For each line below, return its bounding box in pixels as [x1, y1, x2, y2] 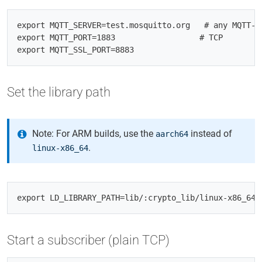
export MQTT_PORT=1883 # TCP [17, 33, 223, 42]
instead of [188, 128, 233, 139]
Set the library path [7, 85, 111, 99]
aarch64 [156, 129, 189, 139]
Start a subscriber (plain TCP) [7, 233, 170, 247]
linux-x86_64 [32, 143, 89, 153]
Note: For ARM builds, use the [32, 128, 156, 139]
